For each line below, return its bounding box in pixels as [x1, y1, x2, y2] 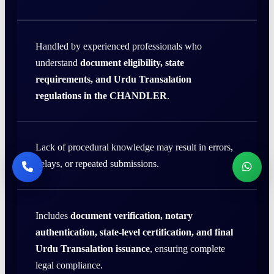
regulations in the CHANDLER [35, 90, 167, 101]
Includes [35, 210, 70, 221]
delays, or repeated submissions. [35, 158, 159, 169]
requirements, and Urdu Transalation [35, 73, 191, 84]
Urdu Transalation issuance [35, 243, 150, 254]
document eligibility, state [80, 57, 184, 68]
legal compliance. [35, 259, 103, 270]
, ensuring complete [150, 243, 225, 254]
